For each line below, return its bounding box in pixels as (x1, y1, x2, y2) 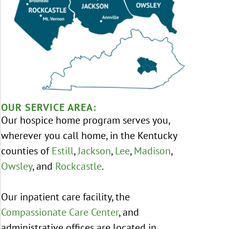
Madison (134, 144, 171, 157)
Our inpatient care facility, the (1, 190, 130, 203)
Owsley (1, 159, 32, 173)
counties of (1, 144, 52, 157)
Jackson (78, 144, 111, 157)
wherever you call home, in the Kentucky (1, 129, 177, 142)
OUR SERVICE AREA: (1, 101, 96, 114)
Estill (52, 144, 74, 157)
